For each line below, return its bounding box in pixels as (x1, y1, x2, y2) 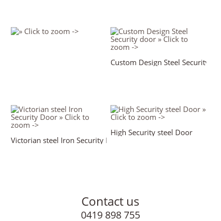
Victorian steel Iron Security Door (10, 135, 123, 145)
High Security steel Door (110, 127, 192, 137)
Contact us (81, 193, 140, 210)
